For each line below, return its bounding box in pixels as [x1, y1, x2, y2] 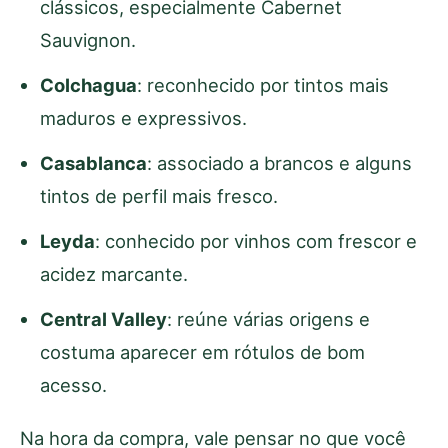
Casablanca [40, 151, 147, 174]
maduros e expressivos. [40, 106, 247, 129]
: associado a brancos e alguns [147, 151, 412, 174]
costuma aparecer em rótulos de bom [40, 340, 365, 363]
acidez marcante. [40, 262, 188, 285]
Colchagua [40, 73, 137, 96]
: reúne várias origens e [167, 307, 370, 330]
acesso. [40, 373, 107, 396]
